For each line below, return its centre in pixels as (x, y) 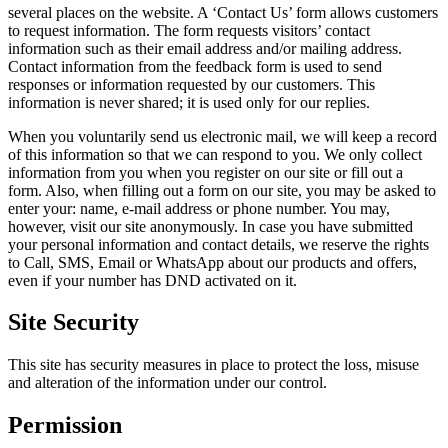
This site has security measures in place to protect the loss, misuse (213, 365)
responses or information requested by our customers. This (191, 84)
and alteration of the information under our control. (167, 383)
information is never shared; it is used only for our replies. (189, 102)
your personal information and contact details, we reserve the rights (218, 244)
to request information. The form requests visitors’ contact (189, 30)
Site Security (73, 322)
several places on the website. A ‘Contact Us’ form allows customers (223, 12)
